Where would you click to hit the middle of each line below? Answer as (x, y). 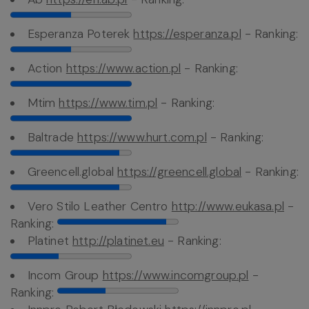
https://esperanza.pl (187, 34)
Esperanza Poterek (80, 34)
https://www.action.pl (123, 69)
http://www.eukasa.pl (228, 207)
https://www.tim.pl (108, 103)
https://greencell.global (180, 172)
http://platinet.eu (118, 241)
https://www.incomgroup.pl (176, 276)
